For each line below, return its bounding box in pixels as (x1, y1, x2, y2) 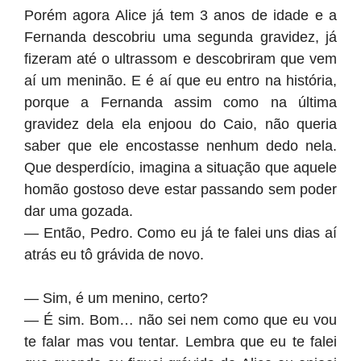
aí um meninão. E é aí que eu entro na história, (24, 73, 337, 89)
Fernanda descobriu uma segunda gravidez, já (24, 29, 337, 45)
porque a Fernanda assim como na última (24, 94, 337, 110)
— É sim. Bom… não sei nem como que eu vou (24, 312, 337, 328)
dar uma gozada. (24, 203, 133, 219)
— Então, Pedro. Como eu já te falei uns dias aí (24, 225, 337, 241)
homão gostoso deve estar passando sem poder (24, 181, 337, 197)
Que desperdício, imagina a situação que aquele (24, 160, 337, 176)
